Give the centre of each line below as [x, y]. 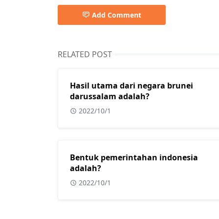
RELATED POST [85, 54]
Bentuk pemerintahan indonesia [134, 157]
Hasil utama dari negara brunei [131, 86]
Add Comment [117, 15]
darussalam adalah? [110, 96]
